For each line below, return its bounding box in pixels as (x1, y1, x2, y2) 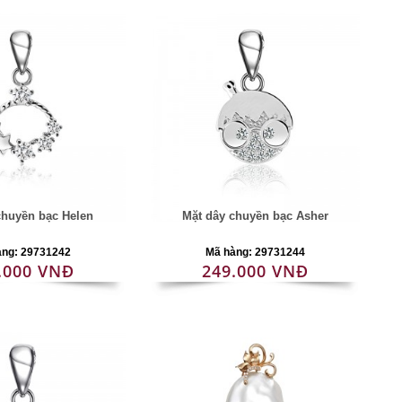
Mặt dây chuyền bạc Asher (181, 209, 328, 223)
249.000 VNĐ (201, 260, 309, 282)
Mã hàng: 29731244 (205, 246, 305, 258)
